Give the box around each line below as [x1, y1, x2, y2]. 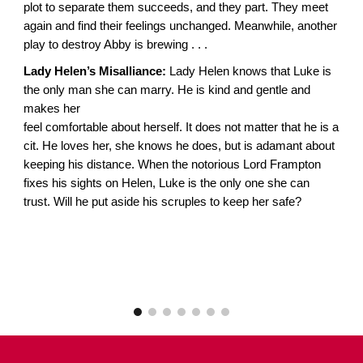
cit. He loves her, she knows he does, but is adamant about [23, 139, 335, 153]
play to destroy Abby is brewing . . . [23, 37, 208, 51]
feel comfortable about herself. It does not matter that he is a [23, 121, 340, 135]
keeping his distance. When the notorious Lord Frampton [23, 158, 322, 172]
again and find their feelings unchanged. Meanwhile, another [23, 19, 338, 32]
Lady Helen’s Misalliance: [23, 65, 167, 79]
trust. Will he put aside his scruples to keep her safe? [23, 195, 302, 209]
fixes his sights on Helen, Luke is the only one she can [23, 177, 310, 190]
